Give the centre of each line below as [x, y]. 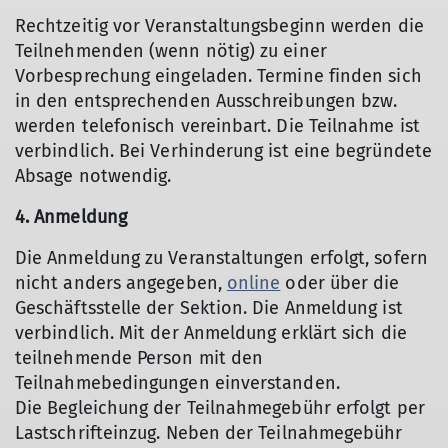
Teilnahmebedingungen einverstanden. [177, 383]
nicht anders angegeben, [121, 283]
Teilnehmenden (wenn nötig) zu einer [171, 51]
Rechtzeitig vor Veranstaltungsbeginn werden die [219, 26]
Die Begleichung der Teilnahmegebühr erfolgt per [220, 408]
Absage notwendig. [93, 176]
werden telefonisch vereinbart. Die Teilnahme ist [217, 126]
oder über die [340, 283]
